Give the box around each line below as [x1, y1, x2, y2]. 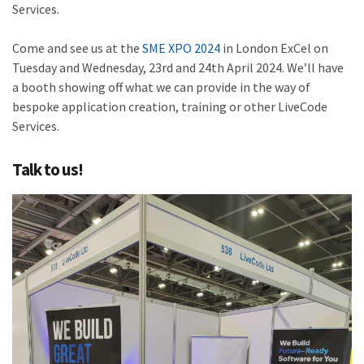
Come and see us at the [12, 40, 142, 56]
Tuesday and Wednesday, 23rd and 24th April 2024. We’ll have [12, 59, 344, 76]
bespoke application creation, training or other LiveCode [12, 98, 327, 115]
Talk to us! [12, 158, 83, 180]
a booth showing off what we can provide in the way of [12, 79, 310, 95]
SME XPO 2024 [142, 40, 220, 56]
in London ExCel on [220, 40, 328, 56]
